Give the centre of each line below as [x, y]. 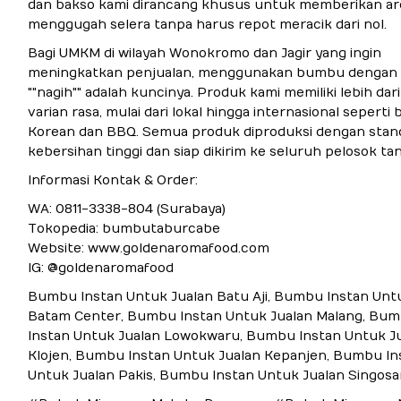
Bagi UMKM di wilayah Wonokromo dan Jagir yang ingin [204, 53]
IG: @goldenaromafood [100, 268]
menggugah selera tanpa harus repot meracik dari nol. [207, 24]
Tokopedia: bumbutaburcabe [124, 228]
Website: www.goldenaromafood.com [148, 248]
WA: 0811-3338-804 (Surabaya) [126, 209]
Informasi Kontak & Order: [112, 180]
